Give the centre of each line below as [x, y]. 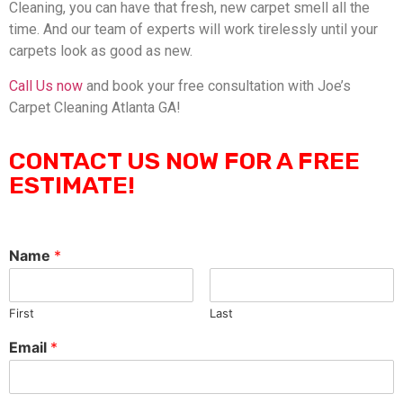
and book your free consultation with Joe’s [217, 85]
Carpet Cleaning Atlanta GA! [95, 107]
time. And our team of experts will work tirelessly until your [193, 30]
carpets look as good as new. [101, 51]
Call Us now [46, 85]
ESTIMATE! [72, 186]
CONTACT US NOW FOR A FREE [184, 161]
